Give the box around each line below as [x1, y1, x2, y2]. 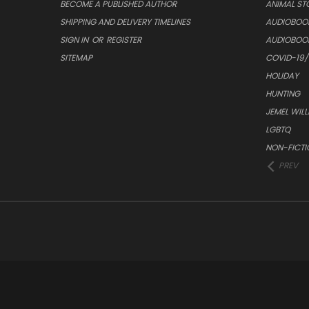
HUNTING [265, 88, 300, 100]
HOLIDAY [265, 70, 299, 82]
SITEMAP [60, 52, 92, 64]
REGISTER [106, 34, 141, 46]
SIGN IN [60, 34, 90, 46]
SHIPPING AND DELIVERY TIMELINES [60, 16, 190, 28]
